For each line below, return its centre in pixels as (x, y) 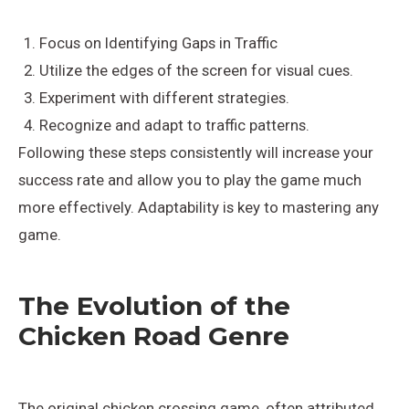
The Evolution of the (154, 305)
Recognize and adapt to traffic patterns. (175, 125)
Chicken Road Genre (154, 336)
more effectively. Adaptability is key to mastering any (199, 207)
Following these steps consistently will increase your (196, 152)
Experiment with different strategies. (165, 97)
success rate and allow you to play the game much (190, 179)
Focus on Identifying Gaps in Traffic (159, 42)
